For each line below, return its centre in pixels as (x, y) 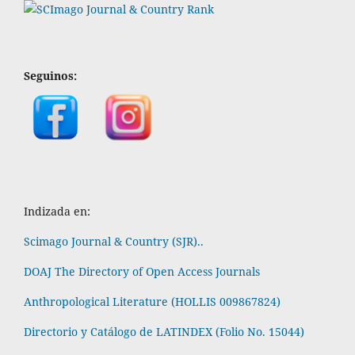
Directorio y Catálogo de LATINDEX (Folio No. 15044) (164, 331)
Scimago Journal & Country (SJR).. (114, 241)
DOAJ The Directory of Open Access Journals (142, 271)
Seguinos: (50, 75)
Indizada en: (57, 211)
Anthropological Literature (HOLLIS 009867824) (154, 301)
